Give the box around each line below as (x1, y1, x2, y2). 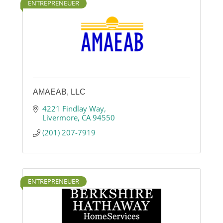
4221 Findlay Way (42, 104, 104, 114)
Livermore (42, 112, 78, 123)
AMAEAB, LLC (33, 88, 86, 97)
